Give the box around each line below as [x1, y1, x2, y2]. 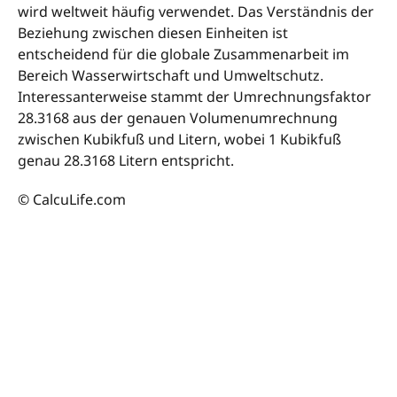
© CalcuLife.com [18, 190, 126, 210]
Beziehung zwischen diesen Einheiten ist [18, 23, 288, 43]
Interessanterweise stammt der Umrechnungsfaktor [18, 87, 371, 107]
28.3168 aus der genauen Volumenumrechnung [18, 108, 338, 128]
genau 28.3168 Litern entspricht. [18, 151, 234, 171]
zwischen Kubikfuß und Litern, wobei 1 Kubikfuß [18, 129, 341, 150]
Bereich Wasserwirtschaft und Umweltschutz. [18, 66, 323, 86]
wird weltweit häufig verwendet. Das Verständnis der [18, 2, 374, 22]
